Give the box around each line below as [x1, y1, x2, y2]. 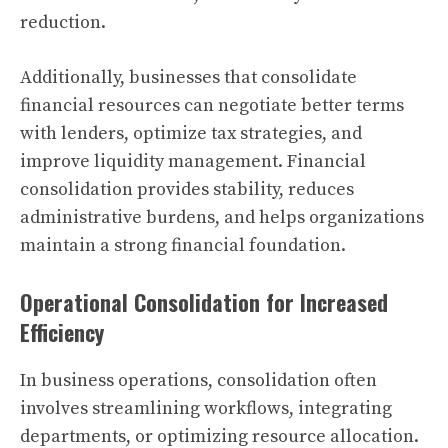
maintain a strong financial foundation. [20, 234, 346, 257]
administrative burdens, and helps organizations [20, 206, 424, 229]
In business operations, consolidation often [20, 369, 377, 392]
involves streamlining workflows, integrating [20, 397, 392, 420]
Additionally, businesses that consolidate [20, 66, 357, 89]
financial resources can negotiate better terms [20, 94, 404, 117]
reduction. [20, 11, 106, 34]
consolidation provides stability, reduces [20, 178, 354, 201]
